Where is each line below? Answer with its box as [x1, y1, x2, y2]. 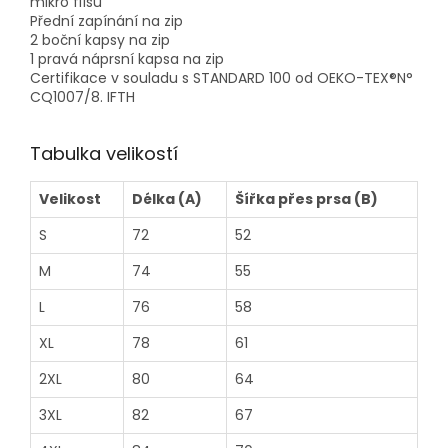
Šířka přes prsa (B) [235, 189, 378, 210]
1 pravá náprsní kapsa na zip [30, 49, 224, 70]
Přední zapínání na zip [30, 11, 183, 32]
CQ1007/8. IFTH [30, 87, 135, 108]
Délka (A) [132, 189, 202, 210]
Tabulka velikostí [30, 141, 178, 167]
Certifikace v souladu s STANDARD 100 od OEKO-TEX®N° [30, 68, 413, 89]
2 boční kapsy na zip [30, 30, 170, 51]
